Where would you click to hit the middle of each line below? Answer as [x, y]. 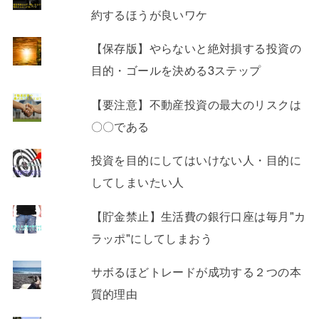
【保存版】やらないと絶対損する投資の [196, 48]
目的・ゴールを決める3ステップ [176, 70]
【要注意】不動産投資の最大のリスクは [196, 104]
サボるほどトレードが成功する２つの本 [196, 272]
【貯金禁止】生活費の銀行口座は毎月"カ [198, 215]
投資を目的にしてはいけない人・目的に [196, 160]
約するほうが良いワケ [149, 14]
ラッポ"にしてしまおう [152, 237]
